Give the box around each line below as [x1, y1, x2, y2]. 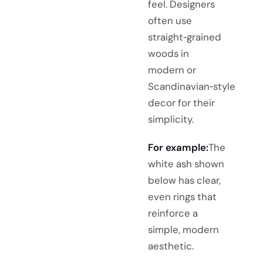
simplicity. [148, 113, 194, 126]
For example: [148, 140, 208, 154]
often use [148, 14, 192, 28]
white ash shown [148, 157, 224, 170]
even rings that [148, 190, 217, 203]
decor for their [148, 96, 215, 110]
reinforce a [148, 206, 198, 220]
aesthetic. [148, 239, 194, 252]
